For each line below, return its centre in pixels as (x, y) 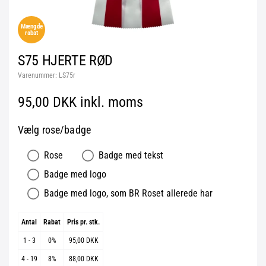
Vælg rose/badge (54, 130)
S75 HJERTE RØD (65, 61)
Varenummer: (38, 75)
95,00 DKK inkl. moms (80, 102)
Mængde (31, 26)
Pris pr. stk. (83, 222)
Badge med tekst (131, 155)
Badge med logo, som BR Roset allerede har (128, 193)
